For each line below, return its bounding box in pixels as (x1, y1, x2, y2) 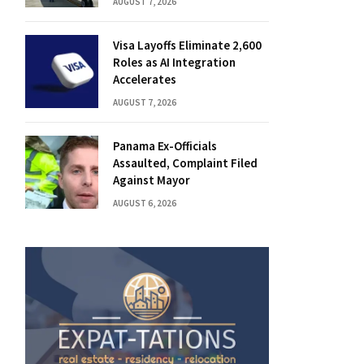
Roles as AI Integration (113, 54, 236, 70)
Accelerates (113, 71, 176, 87)
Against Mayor (113, 172, 190, 188)
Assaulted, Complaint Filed (113, 155, 258, 171)
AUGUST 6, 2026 (113, 197, 176, 209)
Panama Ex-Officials (113, 138, 217, 154)
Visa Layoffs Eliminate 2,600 (113, 37, 262, 53)
